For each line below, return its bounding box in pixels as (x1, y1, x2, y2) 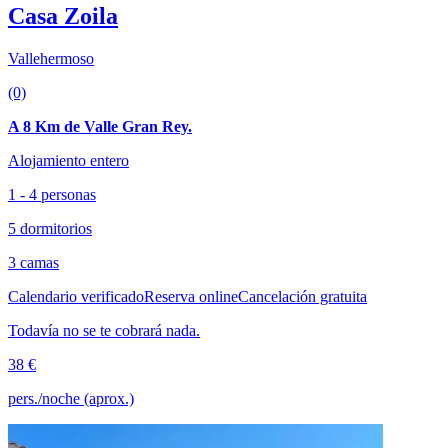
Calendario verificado (8, 287, 144, 305)
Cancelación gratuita (238, 287, 367, 305)
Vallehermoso (8, 49, 94, 67)
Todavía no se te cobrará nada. (8, 321, 200, 339)
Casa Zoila (8, 2, 118, 29)
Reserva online (144, 287, 238, 305)
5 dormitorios (8, 219, 92, 237)
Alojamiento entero (8, 151, 129, 169)
